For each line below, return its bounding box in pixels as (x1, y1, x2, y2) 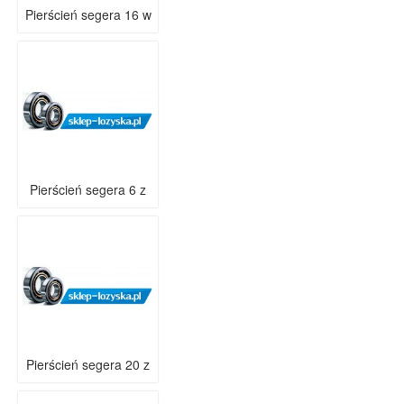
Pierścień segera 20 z (26, 355, 150, 373)
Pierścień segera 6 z (30, 180, 146, 198)
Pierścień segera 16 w (24, 5, 151, 23)
